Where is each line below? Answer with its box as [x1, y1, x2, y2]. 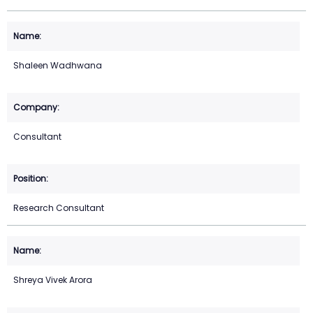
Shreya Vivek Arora [13, 274, 92, 286]
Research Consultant [13, 202, 104, 214]
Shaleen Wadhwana [13, 59, 102, 72]
